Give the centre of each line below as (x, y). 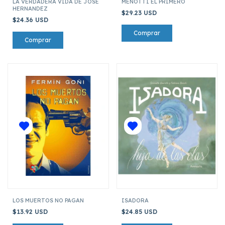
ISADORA (135, 200)
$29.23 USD (140, 13)
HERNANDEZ (30, 8)
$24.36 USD (31, 20)
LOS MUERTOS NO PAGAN (48, 200)
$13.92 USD (31, 211)
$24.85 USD (140, 211)
